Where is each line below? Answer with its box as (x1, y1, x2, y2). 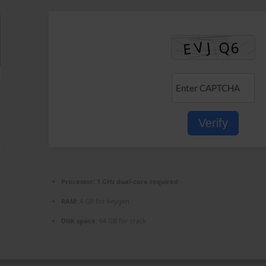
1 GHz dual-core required (95, 177, 178, 186)
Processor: (61, 177, 95, 186)
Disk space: (61, 216, 97, 225)
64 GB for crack (97, 216, 146, 225)
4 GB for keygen (78, 197, 129, 205)
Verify (198, 116, 228, 129)
